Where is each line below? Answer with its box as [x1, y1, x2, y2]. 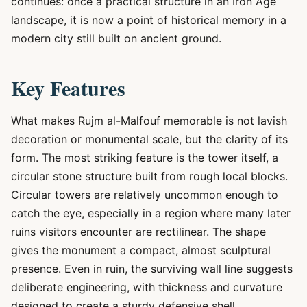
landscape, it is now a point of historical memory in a [11, 13, 286, 27]
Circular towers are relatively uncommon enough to [11, 188, 278, 201]
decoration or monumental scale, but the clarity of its [11, 132, 288, 146]
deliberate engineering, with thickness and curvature [11, 280, 282, 294]
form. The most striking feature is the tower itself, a [11, 151, 278, 164]
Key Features [11, 73, 125, 103]
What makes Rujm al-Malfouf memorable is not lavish [11, 114, 287, 127]
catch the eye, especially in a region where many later [11, 206, 291, 220]
